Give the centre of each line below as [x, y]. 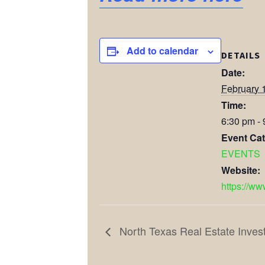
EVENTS [241, 154]
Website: [241, 170]
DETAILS [241, 55]
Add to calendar [162, 51]
